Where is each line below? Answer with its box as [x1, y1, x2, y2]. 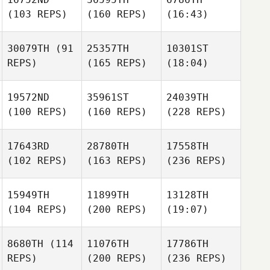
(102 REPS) [7, 155, 67, 166]
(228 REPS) [166, 106, 227, 118]
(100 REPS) [7, 106, 67, 118]
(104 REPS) [7, 204, 67, 215]
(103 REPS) [7, 8, 67, 20]
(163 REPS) [87, 155, 147, 166]
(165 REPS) [87, 57, 147, 69]
